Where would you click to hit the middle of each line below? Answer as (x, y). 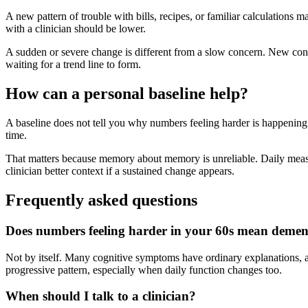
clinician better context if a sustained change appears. (120, 171)
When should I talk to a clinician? (101, 296)
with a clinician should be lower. (76, 29)
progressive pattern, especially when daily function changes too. (144, 269)
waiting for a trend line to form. (73, 65)
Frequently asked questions (101, 200)
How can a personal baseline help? (127, 94)
